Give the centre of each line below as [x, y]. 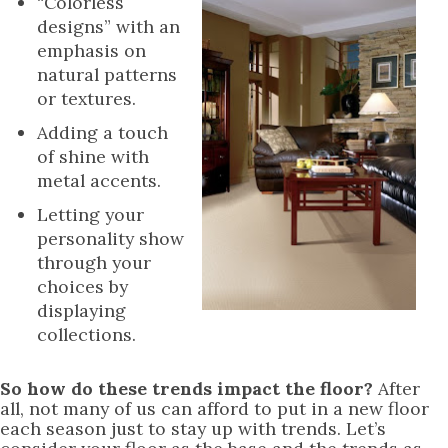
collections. [89, 334]
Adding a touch [102, 132]
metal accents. [99, 180]
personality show [110, 238]
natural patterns [107, 74]
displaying [81, 310]
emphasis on [91, 50]
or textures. [86, 98]
